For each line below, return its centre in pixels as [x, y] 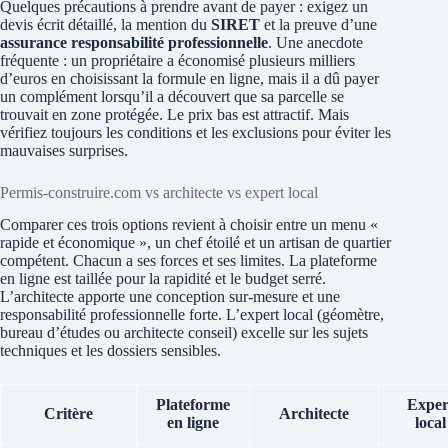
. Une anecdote [315, 42]
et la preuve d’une [318, 24]
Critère [68, 414]
